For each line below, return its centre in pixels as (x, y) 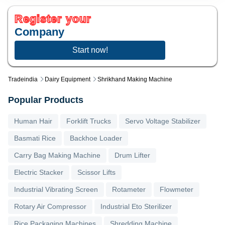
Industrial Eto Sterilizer (136, 207)
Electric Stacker (39, 173)
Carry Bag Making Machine (57, 155)
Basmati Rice (35, 138)
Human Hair (33, 121)
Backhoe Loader (96, 138)
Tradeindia (23, 80)
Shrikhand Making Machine (135, 80)
